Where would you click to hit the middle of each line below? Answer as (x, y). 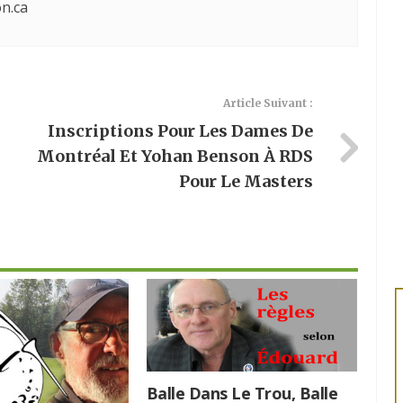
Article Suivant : (268, 103)
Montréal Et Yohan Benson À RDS (175, 156)
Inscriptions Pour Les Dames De (180, 130)
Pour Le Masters (246, 181)
